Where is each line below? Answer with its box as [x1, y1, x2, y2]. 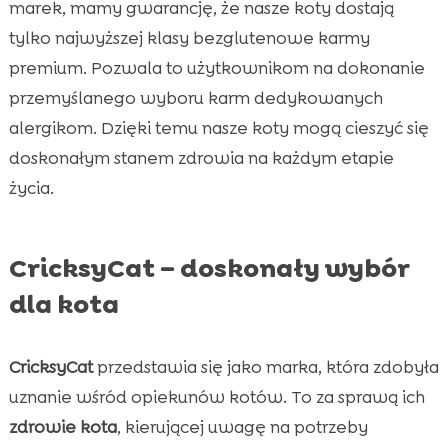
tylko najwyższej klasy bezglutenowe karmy [8, 26, 370, 49]
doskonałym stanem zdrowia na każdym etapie [8, 146, 394, 169]
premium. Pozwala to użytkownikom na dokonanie [8, 56, 425, 79]
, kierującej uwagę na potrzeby [116, 415, 368, 438]
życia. [8, 176, 54, 199]
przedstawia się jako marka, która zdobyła [92, 355, 439, 378]
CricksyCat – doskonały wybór [8, 250, 409, 285]
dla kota [8, 286, 119, 321]
